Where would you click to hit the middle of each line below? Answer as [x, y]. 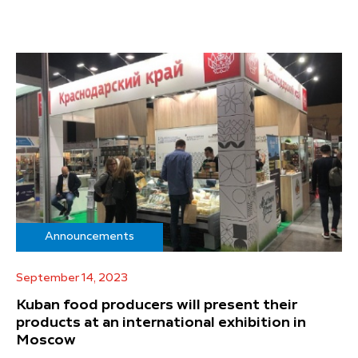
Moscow [46, 340]
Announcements [89, 236]
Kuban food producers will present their [157, 305]
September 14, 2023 [72, 278]
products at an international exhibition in [161, 322]
